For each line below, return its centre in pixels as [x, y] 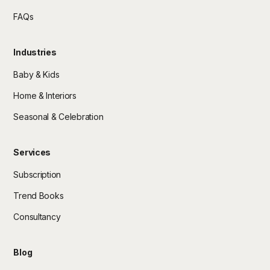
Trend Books [39, 196]
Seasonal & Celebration [58, 117]
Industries [35, 52]
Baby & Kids [36, 75]
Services [32, 152]
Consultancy [37, 217]
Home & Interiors [45, 96]
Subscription [37, 175]
